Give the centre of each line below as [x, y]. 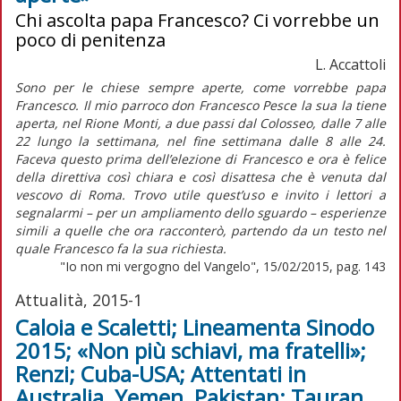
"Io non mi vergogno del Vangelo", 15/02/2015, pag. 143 [223, 266]
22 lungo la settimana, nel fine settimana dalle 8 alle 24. [200, 141]
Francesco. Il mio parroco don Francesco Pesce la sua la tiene [200, 105]
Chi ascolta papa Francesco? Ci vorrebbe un [197, 20]
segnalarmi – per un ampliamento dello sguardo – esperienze [200, 212]
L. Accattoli [350, 64]
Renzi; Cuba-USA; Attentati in [161, 373]
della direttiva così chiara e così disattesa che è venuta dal [200, 176]
